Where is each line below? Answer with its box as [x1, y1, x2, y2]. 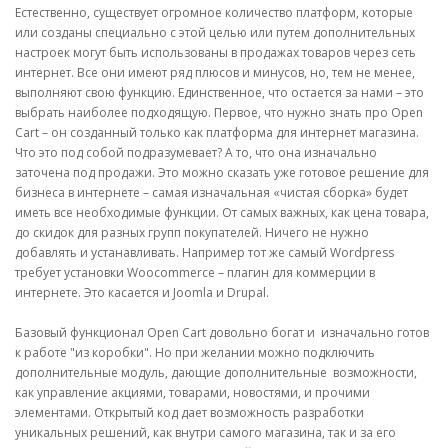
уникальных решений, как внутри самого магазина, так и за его [15, 424, 396, 442]
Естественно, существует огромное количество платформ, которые [15, 4, 413, 22]
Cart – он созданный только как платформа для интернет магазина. [15, 124, 419, 142]
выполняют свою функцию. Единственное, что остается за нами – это [15, 84, 424, 102]
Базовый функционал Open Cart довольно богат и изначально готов [15, 324, 429, 342]
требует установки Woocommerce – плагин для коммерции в [15, 264, 375, 282]
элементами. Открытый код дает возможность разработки [15, 404, 364, 422]
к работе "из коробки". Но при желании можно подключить [15, 344, 375, 362]
